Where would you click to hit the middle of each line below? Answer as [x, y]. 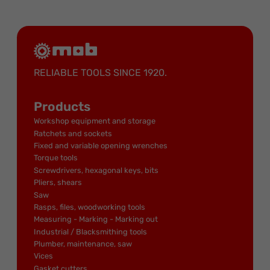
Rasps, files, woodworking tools [89, 207]
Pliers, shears [58, 183]
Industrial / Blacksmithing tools [90, 231]
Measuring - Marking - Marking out [96, 219]
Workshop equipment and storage [95, 121]
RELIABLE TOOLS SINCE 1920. [100, 72]
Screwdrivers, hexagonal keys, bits [96, 170]
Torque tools [56, 158]
